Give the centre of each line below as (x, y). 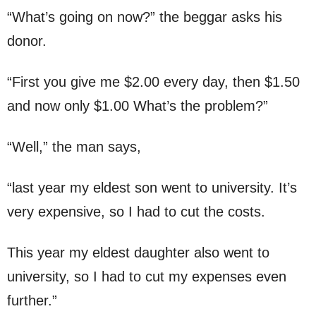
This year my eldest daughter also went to (138, 253)
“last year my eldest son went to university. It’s (152, 188)
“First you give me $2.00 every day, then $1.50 (153, 82)
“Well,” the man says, (74, 147)
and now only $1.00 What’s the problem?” (138, 106)
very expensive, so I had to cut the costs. (136, 212)
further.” (32, 301)
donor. (27, 41)
